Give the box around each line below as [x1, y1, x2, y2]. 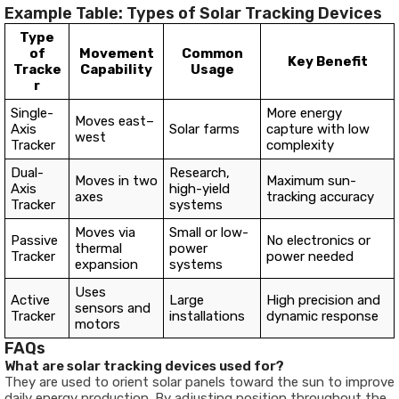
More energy [266, 105, 342, 121]
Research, [169, 165, 230, 181]
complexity [266, 137, 334, 153]
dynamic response [266, 308, 379, 324]
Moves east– [75, 113, 154, 129]
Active [11, 292, 50, 308]
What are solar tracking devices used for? [4, 358, 284, 374]
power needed [266, 248, 354, 265]
